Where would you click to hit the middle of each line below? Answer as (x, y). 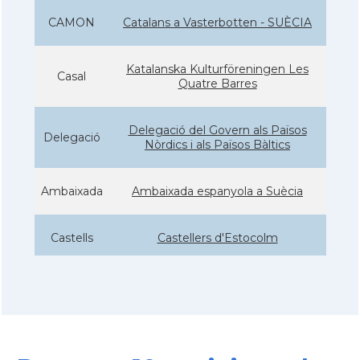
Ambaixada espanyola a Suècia (217, 191)
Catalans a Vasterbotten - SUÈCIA (217, 22)
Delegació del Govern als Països (217, 130)
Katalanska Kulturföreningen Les (217, 69)
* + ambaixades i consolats (180, 268)
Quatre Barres (217, 83)
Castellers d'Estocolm (217, 237)
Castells (72, 237)
